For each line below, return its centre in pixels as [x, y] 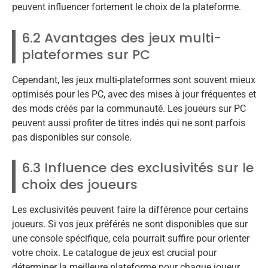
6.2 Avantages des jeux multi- [121, 38]
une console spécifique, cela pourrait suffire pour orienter [131, 239]
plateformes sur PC [86, 54]
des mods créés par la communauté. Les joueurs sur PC [129, 108]
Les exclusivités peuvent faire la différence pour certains [130, 210]
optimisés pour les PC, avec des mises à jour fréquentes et [134, 94]
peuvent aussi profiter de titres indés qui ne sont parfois [129, 123]
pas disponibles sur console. [72, 137]
